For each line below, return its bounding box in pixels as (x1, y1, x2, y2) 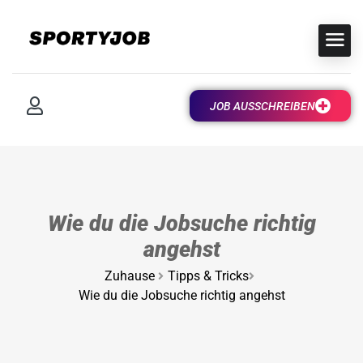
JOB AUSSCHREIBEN (210, 99, 315, 113)
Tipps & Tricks (168, 268, 249, 284)
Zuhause (105, 268, 155, 284)
